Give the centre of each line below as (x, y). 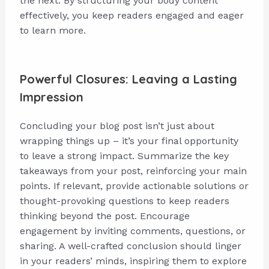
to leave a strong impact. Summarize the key (124, 156)
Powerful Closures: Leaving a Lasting (128, 79)
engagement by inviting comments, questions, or (132, 231)
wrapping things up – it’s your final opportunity (129, 141)
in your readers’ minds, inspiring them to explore (133, 261)
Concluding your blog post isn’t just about (117, 126)
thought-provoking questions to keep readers (124, 201)
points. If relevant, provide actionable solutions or (134, 186)
